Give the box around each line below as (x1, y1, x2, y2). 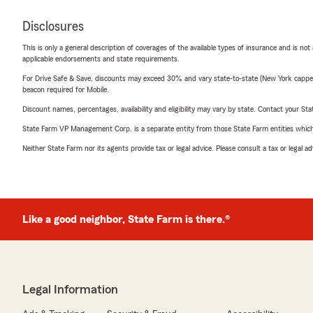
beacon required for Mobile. (22, 85, 109, 94)
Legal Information (22, 283, 118, 296)
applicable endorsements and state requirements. (22, 54, 180, 63)
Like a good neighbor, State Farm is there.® (22, 214, 230, 225)
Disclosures (22, 20, 84, 34)
